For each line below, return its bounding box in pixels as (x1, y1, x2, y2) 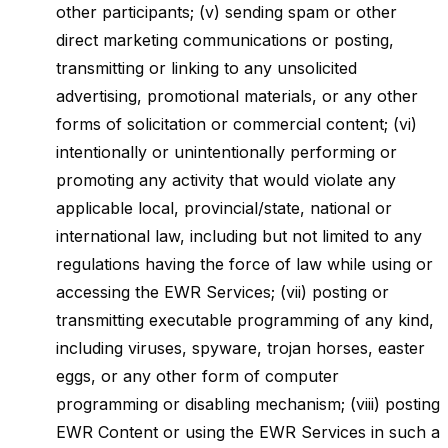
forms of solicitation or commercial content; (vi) (56, 114, 417, 134)
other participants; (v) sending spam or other (56, 2, 397, 22)
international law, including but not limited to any (56, 226, 422, 246)
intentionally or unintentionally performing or (56, 142, 397, 162)
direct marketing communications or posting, (56, 30, 394, 50)
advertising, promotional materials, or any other (56, 86, 418, 106)
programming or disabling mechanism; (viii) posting (56, 394, 440, 414)
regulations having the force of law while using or (56, 254, 433, 274)
